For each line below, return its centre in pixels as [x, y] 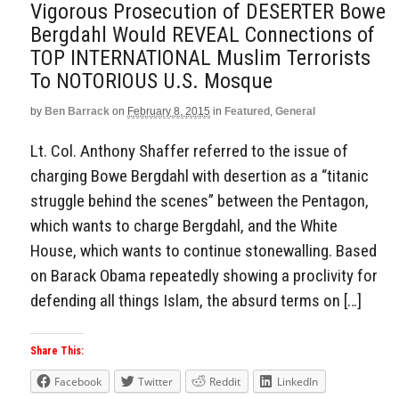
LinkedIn [297, 382]
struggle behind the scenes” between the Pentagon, [199, 200]
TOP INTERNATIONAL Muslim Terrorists [200, 57]
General [295, 111]
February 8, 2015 [169, 111]
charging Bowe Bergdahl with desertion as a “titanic [199, 175]
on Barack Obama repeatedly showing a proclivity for [204, 275]
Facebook [78, 382]
